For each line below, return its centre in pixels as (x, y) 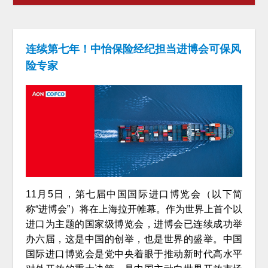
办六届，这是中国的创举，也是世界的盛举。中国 (134, 239)
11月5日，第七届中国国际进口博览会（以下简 (134, 194)
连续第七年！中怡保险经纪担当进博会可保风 (133, 49)
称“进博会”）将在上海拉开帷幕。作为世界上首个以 (134, 209)
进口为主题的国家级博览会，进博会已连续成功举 (134, 224)
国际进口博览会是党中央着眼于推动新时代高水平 (134, 254)
